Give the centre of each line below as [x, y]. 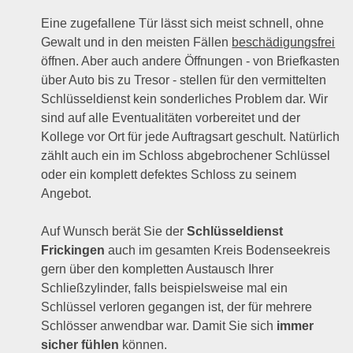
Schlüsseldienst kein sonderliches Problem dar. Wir [185, 99]
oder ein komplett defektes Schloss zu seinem [169, 175]
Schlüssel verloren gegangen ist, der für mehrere [177, 307]
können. [143, 345]
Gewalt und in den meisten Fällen [137, 42]
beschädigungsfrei [284, 42]
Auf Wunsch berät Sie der [114, 231]
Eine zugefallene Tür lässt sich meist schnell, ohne [183, 23]
